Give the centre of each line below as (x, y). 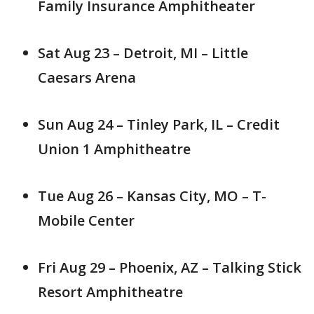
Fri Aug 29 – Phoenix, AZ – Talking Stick (170, 268)
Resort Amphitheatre (110, 292)
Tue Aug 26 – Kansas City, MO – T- (152, 196)
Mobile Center (86, 221)
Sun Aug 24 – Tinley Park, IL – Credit (159, 125)
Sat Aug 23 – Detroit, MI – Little (143, 53)
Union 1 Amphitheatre (114, 149)
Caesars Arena (87, 78)
